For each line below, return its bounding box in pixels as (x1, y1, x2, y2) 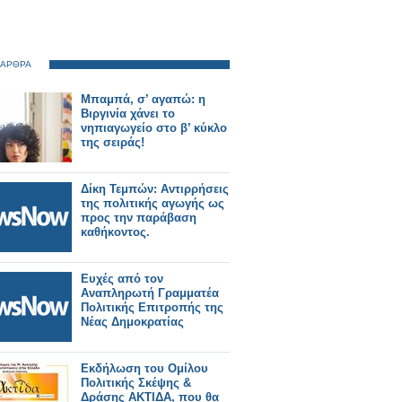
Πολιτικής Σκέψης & (81, 376, 191, 389)
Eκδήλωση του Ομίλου (81, 362, 208, 375)
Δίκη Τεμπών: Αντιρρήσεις (81, 182, 229, 196)
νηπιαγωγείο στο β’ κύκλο (81, 121, 227, 135)
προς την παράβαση (81, 211, 197, 224)
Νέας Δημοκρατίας (81, 315, 184, 328)
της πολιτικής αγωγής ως (81, 197, 224, 210)
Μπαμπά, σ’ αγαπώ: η (81, 92, 205, 106)
